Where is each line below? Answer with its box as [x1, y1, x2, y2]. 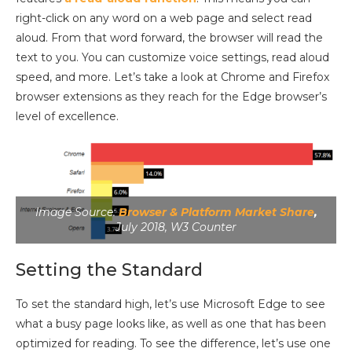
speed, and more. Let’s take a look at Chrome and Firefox [16, 70, 329, 85]
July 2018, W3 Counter [115, 220, 236, 235]
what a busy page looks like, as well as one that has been [16, 317, 326, 332]
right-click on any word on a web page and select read [16, 11, 312, 26]
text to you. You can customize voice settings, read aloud [16, 50, 329, 65]
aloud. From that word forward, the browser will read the [16, 31, 323, 46]
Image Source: [35, 205, 119, 220]
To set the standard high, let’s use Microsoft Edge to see [16, 297, 325, 312]
